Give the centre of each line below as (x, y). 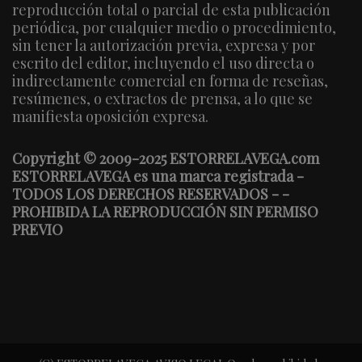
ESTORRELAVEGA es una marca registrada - (158, 176)
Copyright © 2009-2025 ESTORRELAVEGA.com (166, 158)
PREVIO (38, 229)
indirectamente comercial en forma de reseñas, (170, 80)
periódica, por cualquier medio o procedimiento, (174, 27)
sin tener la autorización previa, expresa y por (164, 45)
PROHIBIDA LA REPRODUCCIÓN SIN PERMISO (165, 211)
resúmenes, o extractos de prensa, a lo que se (162, 98)
